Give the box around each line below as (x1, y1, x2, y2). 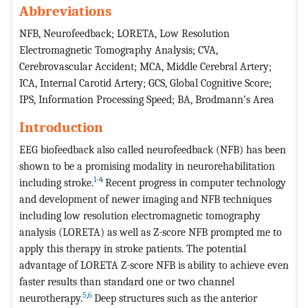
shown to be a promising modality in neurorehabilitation (19, 159, 275, 173)
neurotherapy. (19, 291, 82, 305)
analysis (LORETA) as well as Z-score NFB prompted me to (19, 225, 282, 239)
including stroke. (19, 175, 93, 189)
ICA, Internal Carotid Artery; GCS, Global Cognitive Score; (19, 76, 272, 89)
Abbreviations (19, 2, 111, 19)
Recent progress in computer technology (105, 175, 286, 189)
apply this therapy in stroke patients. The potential (19, 241, 246, 255)
